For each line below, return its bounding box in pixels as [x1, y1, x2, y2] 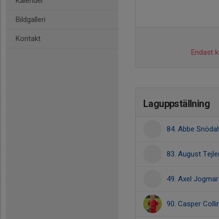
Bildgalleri [16, 15, 45, 24]
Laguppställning [143, 98, 210, 109]
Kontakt [16, 34, 41, 43]
